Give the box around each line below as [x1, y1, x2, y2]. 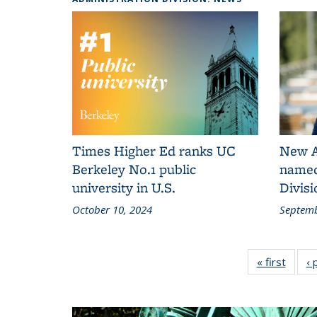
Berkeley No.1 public [72, 159, 196, 178]
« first [256, 254, 286, 269]
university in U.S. [72, 178, 175, 197]
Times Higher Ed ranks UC [72, 141, 236, 160]
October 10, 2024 [72, 202, 152, 217]
